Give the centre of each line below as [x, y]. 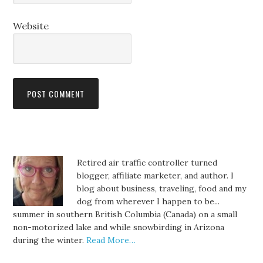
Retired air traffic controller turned [147, 163]
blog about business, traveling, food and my [162, 188]
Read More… [111, 240]
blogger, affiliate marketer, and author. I [156, 176]
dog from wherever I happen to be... [149, 201]
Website [31, 26]
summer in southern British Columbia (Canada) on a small [125, 214]
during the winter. [50, 240]
